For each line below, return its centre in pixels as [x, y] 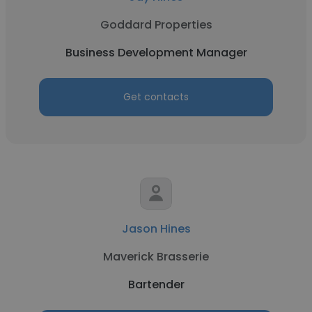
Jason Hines [156, 229]
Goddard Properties [156, 25]
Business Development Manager [156, 53]
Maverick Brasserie [156, 257]
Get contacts [156, 97]
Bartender [156, 284]
